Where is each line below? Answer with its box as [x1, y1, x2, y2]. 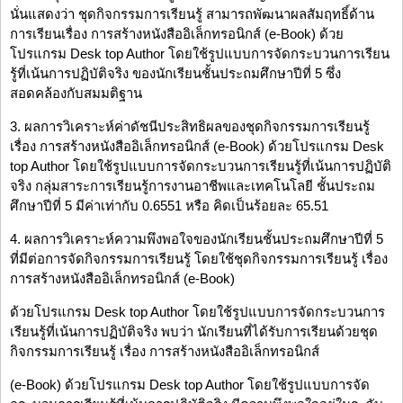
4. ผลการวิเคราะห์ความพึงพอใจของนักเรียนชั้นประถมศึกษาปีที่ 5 [10, 231, 383, 247]
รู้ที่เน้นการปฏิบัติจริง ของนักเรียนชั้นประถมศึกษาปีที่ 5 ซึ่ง [10, 66, 341, 82]
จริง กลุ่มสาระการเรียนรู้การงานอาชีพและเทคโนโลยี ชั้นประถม [10, 178, 375, 194]
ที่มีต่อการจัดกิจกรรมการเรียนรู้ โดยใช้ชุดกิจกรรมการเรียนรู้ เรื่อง [10, 251, 388, 267]
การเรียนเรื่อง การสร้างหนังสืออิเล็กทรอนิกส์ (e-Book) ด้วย [10, 26, 344, 42]
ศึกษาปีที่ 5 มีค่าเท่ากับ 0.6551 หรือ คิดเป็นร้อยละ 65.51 [10, 198, 328, 214]
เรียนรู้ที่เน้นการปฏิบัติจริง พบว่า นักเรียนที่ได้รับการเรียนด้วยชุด [10, 324, 378, 340]
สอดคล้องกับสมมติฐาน [10, 85, 142, 102]
